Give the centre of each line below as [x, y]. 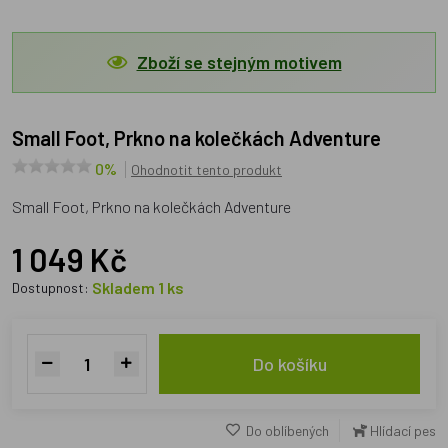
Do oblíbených [286, 430]
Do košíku [289, 364]
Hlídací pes [403, 430]
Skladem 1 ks [138, 287]
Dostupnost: [52, 287]
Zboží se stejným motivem [239, 62]
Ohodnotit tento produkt [206, 169]
